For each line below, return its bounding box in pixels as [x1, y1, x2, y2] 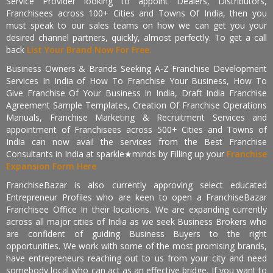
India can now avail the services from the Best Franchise [6, 136, 267, 147]
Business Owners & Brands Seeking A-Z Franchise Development [6, 63, 267, 74]
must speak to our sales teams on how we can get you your [6, 19, 267, 31]
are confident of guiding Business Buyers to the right [6, 228, 267, 239]
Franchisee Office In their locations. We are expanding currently [6, 204, 267, 215]
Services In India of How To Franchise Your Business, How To [6, 75, 267, 87]
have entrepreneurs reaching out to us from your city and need [6, 252, 267, 264]
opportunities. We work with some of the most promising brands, [6, 240, 267, 252]
